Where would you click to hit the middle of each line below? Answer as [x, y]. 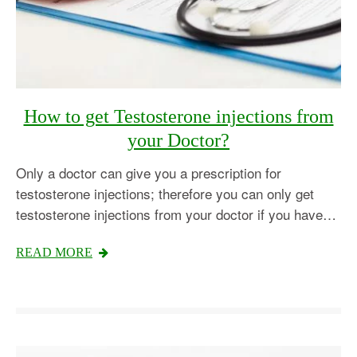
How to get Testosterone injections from [178, 117]
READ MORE [54, 253]
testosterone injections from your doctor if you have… [176, 214]
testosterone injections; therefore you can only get [165, 194]
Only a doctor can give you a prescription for [149, 173]
